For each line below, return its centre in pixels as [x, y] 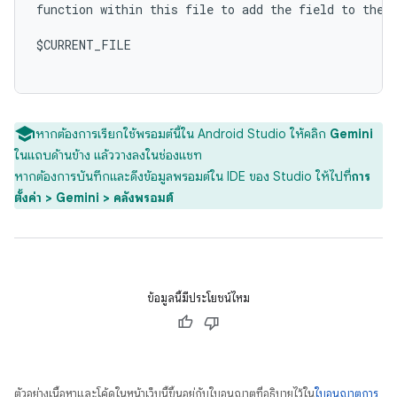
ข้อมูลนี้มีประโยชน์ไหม [198, 298]
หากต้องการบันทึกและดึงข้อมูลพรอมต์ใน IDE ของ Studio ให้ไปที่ [183, 176]
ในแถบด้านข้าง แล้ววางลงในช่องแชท [108, 155]
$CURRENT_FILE [84, 45]
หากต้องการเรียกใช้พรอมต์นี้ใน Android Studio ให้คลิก [183, 134]
